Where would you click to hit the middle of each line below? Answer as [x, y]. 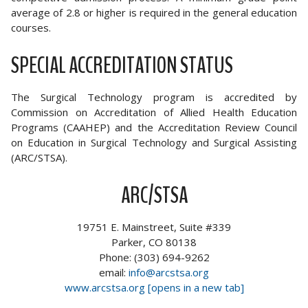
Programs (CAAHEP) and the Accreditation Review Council [154, 127]
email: [114, 272]
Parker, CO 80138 [154, 242]
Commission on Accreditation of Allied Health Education [154, 112]
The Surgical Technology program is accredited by [154, 97]
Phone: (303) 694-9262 [154, 257]
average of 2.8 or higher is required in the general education [154, 12]
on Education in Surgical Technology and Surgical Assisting [154, 142]
